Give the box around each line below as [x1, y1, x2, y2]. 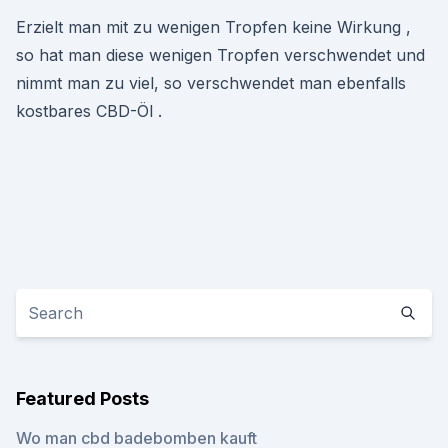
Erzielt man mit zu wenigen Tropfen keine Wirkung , [16, 17, 411, 37]
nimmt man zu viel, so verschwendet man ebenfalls [16, 73, 406, 93]
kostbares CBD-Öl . [16, 101, 162, 121]
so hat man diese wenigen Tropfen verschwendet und [16, 45, 425, 65]
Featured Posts [16, 388, 149, 409]
